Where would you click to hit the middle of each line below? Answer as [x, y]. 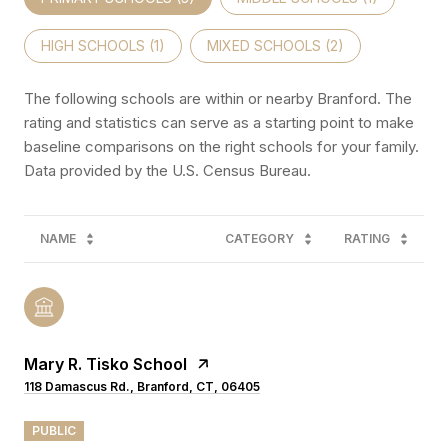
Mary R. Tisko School [105, 363]
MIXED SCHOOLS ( [268, 45]
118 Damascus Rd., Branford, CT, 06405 [142, 386]
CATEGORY [259, 238]
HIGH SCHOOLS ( [97, 45]
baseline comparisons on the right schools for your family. [221, 146]
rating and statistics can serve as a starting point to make [219, 122]
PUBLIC [54, 430]
